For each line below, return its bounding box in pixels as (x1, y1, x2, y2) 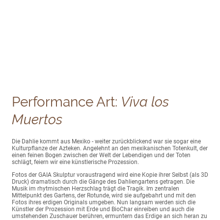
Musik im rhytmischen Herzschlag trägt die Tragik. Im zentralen (12, 185, 179, 192)
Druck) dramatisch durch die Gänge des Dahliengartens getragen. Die (12, 178, 194, 185)
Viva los (121, 94, 169, 110)
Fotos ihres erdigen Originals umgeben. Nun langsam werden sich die (12, 198, 195, 206)
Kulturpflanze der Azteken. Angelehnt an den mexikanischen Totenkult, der (12, 144, 208, 152)
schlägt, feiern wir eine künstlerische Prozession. (12, 158, 140, 165)
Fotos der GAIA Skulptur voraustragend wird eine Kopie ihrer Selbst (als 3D (12, 171, 208, 178)
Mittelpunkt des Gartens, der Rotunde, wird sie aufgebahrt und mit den (12, 192, 196, 199)
